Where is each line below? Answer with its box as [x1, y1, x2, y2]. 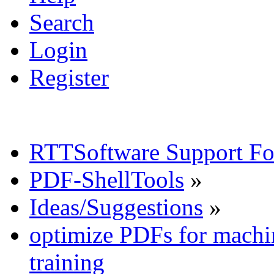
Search [29, 9, 94, 35]
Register [29, 64, 109, 91]
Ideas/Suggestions [29, 193, 203, 220]
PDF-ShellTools [29, 166, 184, 193]
